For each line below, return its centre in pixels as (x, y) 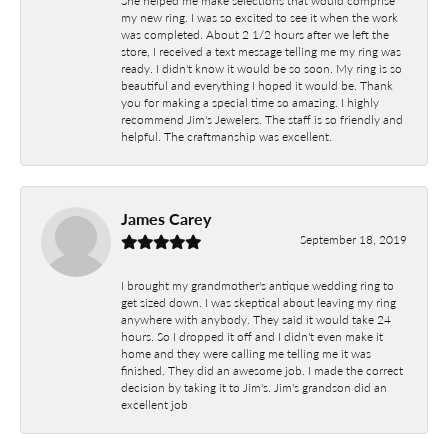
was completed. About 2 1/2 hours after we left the (255, 33)
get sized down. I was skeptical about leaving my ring (258, 301)
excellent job (154, 403)
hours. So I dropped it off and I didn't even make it (252, 335)
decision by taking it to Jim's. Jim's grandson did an (254, 386)
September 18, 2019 (353, 238)
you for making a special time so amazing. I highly (250, 101)
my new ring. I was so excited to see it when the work (259, 16)
